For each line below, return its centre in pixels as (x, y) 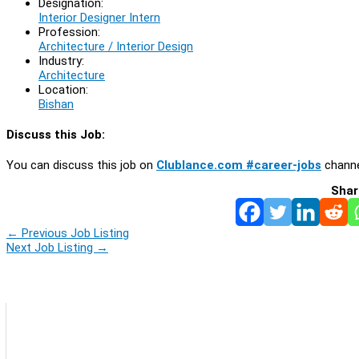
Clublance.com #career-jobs (239, 165)
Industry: (61, 61)
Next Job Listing (51, 247)
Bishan (56, 104)
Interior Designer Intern (99, 17)
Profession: (69, 32)
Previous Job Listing (74, 233)
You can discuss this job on (81, 165)
